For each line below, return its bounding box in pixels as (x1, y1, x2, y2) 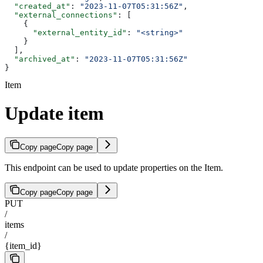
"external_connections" (5, 10, 117, 19)
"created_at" (5, 1, 70, 11)
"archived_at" (5, 54, 75, 63)
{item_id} (5, 240, 42, 251)
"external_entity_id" (5, 28, 127, 37)
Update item (5, 103, 104, 124)
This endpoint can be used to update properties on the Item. (5, 162, 223, 173)
